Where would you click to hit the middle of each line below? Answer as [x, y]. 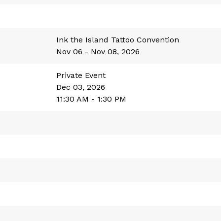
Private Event [81, 75]
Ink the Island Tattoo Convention [118, 40]
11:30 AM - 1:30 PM [91, 99]
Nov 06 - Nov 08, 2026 [98, 52]
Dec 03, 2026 [81, 87]
